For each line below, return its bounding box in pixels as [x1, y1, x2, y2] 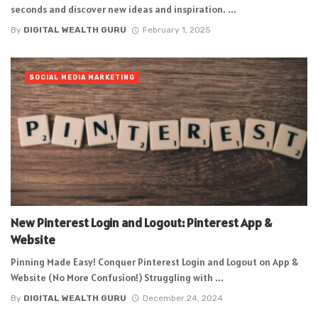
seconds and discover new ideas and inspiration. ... [11, 3, 236, 16]
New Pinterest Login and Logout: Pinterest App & [11, 214, 272, 231]
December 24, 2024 [142, 292, 223, 303]
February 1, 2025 [142, 24, 211, 35]
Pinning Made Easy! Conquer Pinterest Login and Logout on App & [11, 256, 298, 269]
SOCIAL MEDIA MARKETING [29, 73, 135, 81]
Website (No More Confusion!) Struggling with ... [11, 271, 224, 285]
